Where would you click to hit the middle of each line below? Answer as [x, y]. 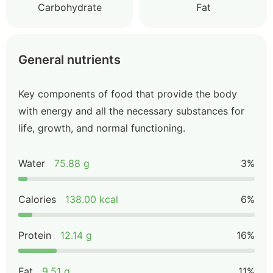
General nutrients [69, 60]
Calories [37, 199]
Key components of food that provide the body [128, 94]
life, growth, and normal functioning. [102, 128]
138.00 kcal [92, 199]
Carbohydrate [70, 7]
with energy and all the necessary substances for [131, 111]
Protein [35, 235]
